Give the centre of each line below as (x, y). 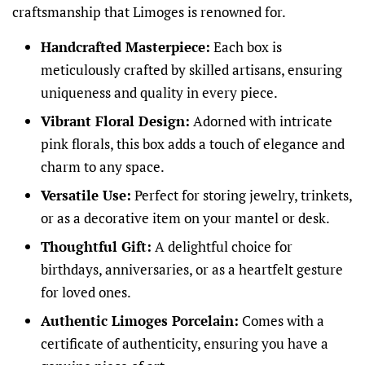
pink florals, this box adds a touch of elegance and (193, 144)
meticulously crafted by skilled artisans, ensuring (191, 70)
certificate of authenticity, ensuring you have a (185, 343)
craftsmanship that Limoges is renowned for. (149, 12)
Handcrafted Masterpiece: (125, 47)
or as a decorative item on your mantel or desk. (185, 218)
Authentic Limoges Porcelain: (140, 320)
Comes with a (281, 320)
